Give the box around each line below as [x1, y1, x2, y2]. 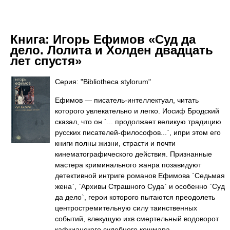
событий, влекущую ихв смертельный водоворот [55, 215, 219, 223]
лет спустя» [10, 54, 82, 68]
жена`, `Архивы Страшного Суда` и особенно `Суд [55, 182, 225, 190]
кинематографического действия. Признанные [55, 150, 212, 158]
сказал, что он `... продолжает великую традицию [55, 118, 221, 126]
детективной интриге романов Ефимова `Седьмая [55, 171, 225, 180]
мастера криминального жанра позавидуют [55, 161, 201, 169]
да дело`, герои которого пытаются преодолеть [55, 193, 215, 201]
